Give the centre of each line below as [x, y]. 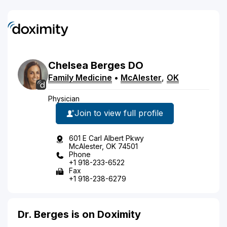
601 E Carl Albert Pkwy [106, 138]
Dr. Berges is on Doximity [79, 214]
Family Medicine [80, 77]
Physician [64, 98]
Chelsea [68, 65]
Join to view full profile [119, 113]
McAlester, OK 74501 [103, 146]
